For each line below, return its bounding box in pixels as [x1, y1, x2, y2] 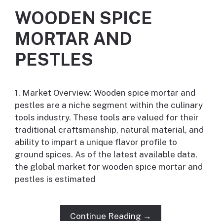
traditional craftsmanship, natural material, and [15, 125, 204, 135]
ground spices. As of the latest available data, [15, 149, 197, 160]
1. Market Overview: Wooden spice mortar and [15, 88, 195, 98]
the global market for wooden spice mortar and [15, 162, 203, 172]
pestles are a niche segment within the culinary [15, 100, 203, 110]
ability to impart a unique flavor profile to [15, 137, 177, 147]
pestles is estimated [15, 174, 95, 184]
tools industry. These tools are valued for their [15, 112, 199, 123]
